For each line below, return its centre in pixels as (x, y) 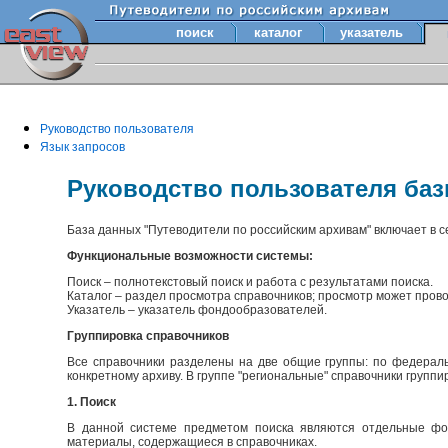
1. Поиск (92, 401)
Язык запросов (82, 147)
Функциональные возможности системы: (190, 255)
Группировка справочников (148, 335)
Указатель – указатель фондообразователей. (197, 309)
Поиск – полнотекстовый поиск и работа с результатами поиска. (250, 281)
